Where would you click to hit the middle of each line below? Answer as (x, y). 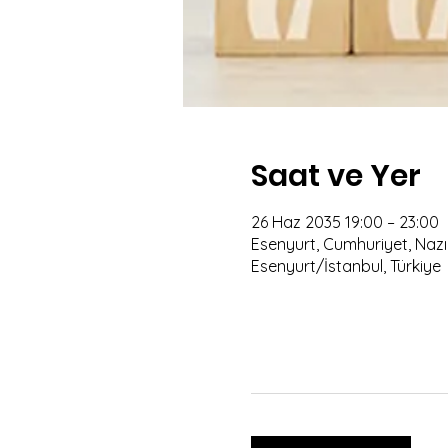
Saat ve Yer (335, 176)
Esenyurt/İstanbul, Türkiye (345, 266)
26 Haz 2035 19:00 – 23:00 (344, 222)
